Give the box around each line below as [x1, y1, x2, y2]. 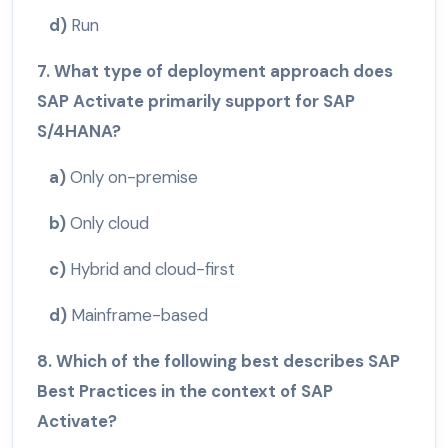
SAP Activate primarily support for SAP [37, 90, 355, 113]
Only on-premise [70, 166, 198, 189]
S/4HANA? [37, 120, 121, 143]
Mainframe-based [71, 304, 208, 327]
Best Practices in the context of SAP [37, 380, 333, 403]
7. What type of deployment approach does [37, 60, 393, 83]
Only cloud [70, 212, 149, 235]
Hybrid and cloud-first [70, 258, 235, 281]
